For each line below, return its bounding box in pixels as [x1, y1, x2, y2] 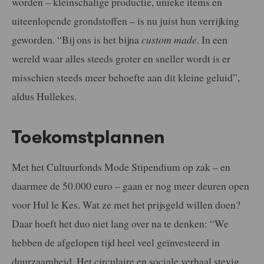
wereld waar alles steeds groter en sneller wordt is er [12, 51, 230, 66]
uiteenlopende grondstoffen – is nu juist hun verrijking [12, 14, 239, 28]
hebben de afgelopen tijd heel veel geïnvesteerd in [12, 235, 220, 250]
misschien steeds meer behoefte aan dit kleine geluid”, [12, 70, 240, 85]
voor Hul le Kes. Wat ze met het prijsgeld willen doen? [12, 197, 240, 212]
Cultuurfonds [47, 160, 104, 174]
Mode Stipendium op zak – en [104, 160, 230, 174]
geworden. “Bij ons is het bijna [12, 32, 141, 47]
